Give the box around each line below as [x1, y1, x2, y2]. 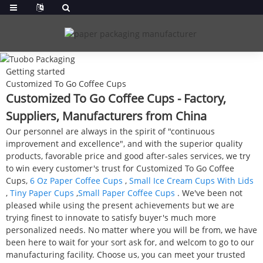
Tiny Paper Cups [10, 187, 74, 198]
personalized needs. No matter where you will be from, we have [6, 224, 257, 235]
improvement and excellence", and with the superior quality [6, 137, 242, 149]
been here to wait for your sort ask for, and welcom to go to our [6, 236, 254, 248]
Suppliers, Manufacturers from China [6, 107, 207, 124]
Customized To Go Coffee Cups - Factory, [6, 90, 226, 106]
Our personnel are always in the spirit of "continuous [6, 125, 215, 137]
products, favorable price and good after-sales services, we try [6, 150, 250, 161]
